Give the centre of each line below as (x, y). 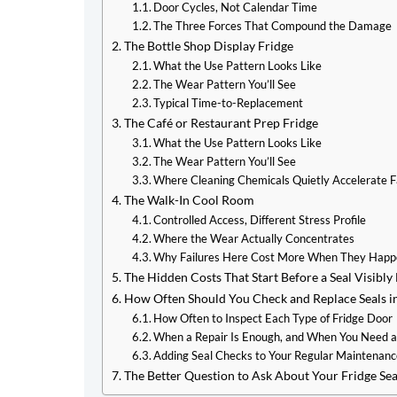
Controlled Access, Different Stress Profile (260, 219)
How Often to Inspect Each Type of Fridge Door (273, 318)
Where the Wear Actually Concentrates (254, 238)
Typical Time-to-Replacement (229, 102)
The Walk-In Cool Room (189, 199)
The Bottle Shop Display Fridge (208, 45)
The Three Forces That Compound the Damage (273, 25)
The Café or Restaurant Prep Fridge (221, 122)
